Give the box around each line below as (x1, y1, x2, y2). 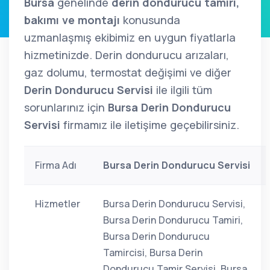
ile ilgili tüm (153, 83, 212, 97)
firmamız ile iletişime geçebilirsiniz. (60, 118, 239, 132)
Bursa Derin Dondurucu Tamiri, (103, 213, 243, 227)
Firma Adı (35, 159, 77, 172)
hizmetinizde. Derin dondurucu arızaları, (24, 48, 229, 62)
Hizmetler (35, 197, 80, 210)
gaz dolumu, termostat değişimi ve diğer (24, 65, 231, 80)
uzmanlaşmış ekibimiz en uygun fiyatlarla (24, 30, 236, 45)
